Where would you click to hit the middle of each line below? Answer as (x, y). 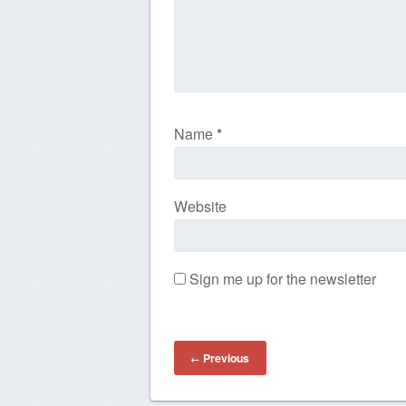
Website (200, 206)
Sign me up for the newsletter (280, 278)
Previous (225, 358)
